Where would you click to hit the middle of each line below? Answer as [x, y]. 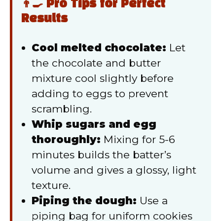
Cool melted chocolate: [99, 47]
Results [44, 19]
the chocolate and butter [96, 63]
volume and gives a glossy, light [114, 170]
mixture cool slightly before [103, 78]
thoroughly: [66, 139]
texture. [51, 185]
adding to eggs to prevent [100, 93]
